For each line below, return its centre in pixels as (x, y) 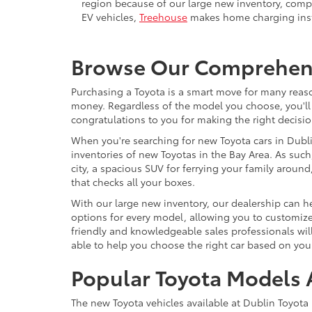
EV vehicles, (110, 16)
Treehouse (163, 16)
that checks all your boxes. (134, 181)
